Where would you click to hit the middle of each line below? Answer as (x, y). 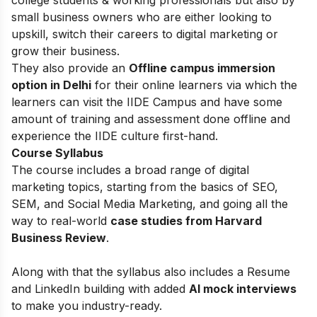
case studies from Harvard (186, 220)
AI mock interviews (243, 288)
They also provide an (70, 68)
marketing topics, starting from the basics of (130, 186)
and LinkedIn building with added (100, 288)
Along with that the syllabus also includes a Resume (151, 271)
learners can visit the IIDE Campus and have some (147, 102)
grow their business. (65, 51)
